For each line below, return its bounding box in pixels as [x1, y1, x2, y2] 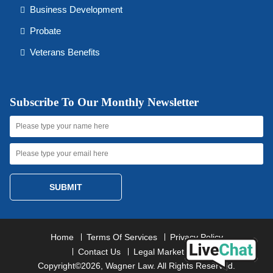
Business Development [30, 4, 122, 15]
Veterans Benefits [30, 47, 100, 57]
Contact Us [78, 247, 121, 257]
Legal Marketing [133, 247, 196, 257]
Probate [30, 26, 61, 36]
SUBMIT [49, 182, 82, 192]
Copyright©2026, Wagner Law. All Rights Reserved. [38, 261, 235, 271]
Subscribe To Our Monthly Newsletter [10, 96, 199, 108]
